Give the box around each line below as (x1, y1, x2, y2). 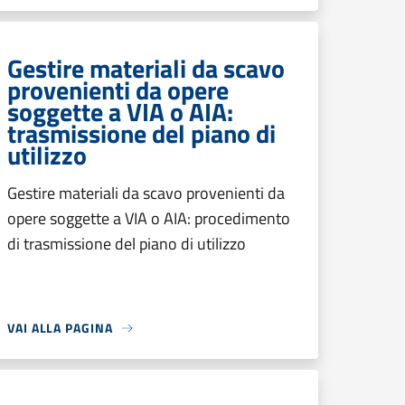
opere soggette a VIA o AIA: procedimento (7, 206, 290, 231)
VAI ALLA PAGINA (7, 318, 113, 337)
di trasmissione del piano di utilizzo (7, 231, 246, 256)
